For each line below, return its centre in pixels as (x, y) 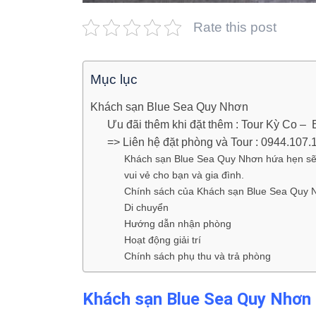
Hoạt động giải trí (163, 240)
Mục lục (114, 80)
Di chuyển (146, 207)
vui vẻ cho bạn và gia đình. (184, 175)
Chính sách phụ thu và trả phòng (197, 256)
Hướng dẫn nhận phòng (178, 224)
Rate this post (235, 27)
